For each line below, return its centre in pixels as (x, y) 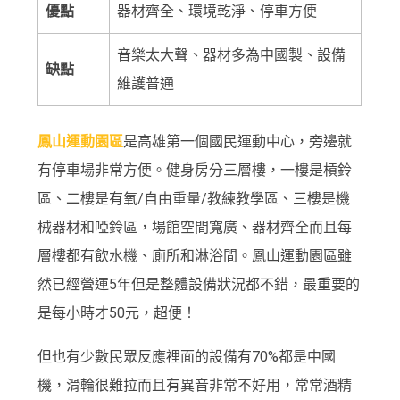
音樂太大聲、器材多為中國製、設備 (232, 54)
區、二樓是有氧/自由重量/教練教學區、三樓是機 (194, 198)
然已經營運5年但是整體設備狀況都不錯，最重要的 (199, 284)
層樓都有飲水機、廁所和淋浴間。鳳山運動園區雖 (195, 255)
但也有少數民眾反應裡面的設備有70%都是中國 (187, 357)
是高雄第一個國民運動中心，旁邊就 (238, 141)
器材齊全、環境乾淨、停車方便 (217, 11)
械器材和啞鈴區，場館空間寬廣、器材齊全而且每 (195, 227)
